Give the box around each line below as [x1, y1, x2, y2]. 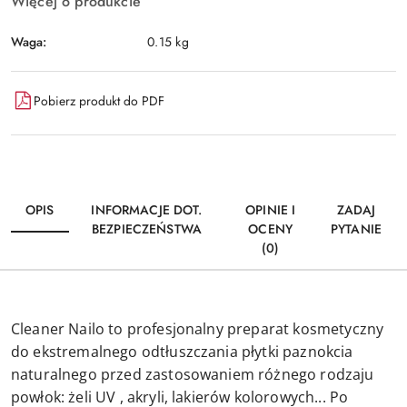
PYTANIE [331, 220, 382, 238]
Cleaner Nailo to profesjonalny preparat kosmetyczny [11, 319, 384, 339]
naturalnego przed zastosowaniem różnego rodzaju [11, 364, 374, 384]
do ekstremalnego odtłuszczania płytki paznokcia [11, 342, 353, 362]
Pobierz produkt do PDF [34, 91, 164, 110]
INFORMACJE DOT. [91, 201, 203, 219]
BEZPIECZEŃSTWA [91, 220, 202, 238]
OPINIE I [245, 201, 296, 219]
